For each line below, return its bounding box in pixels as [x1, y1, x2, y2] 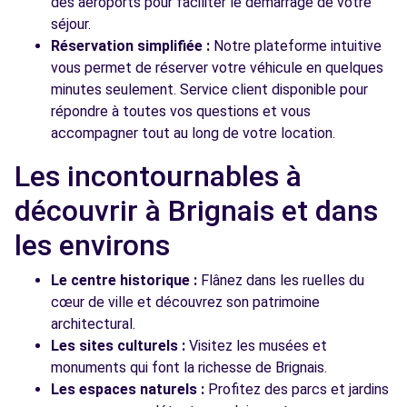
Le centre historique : [51, 272, 197, 289]
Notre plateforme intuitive [210, 37, 382, 55]
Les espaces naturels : [51, 381, 204, 398]
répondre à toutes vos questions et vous [51, 103, 311, 120]
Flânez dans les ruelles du [197, 272, 364, 289]
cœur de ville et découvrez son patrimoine [51, 293, 320, 311]
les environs [15, 228, 170, 263]
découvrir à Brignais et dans [15, 194, 378, 228]
